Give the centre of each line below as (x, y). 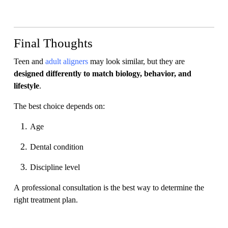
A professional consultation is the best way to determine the (109, 188)
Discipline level (55, 167)
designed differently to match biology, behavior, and (103, 74)
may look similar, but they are (136, 61)
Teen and (30, 61)
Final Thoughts (53, 43)
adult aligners (67, 61)
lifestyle (26, 86)
